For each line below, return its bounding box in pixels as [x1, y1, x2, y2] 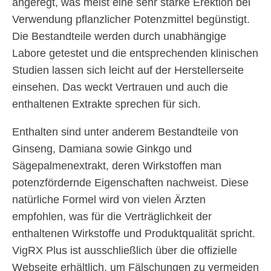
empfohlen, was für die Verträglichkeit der [12, 211, 212, 223]
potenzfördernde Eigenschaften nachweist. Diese [12, 177, 249, 189]
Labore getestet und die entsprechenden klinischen [12, 47, 258, 60]
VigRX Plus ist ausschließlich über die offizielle [12, 244, 237, 257]
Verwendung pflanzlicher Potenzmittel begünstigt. [12, 13, 250, 26]
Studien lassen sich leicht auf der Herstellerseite [12, 64, 244, 77]
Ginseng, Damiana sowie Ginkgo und [12, 143, 192, 155]
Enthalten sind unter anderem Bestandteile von [12, 126, 238, 139]
